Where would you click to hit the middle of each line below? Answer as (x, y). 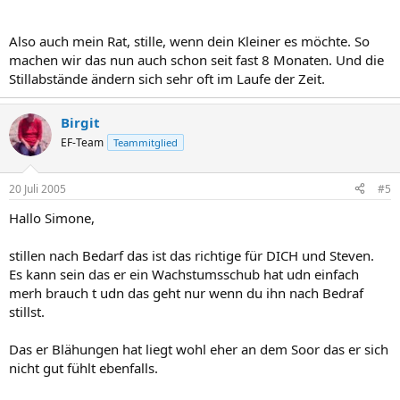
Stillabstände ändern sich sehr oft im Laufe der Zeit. (167, 79)
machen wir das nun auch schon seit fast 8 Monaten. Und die (196, 60)
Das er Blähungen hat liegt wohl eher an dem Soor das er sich (199, 349)
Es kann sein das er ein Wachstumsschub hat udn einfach (184, 274)
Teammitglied (146, 142)
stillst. (27, 311)
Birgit (80, 122)
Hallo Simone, (52, 217)
